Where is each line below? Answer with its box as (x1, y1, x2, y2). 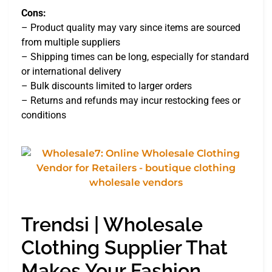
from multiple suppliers (21, 36, 120, 49)
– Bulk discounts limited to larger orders (21, 80, 192, 92)
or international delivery (21, 66, 121, 78)
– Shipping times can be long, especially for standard (21, 51, 249, 63)
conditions (21, 109, 66, 121)
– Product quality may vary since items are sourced (21, 22, 240, 34)
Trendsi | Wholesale (21, 212, 203, 236)
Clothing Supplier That (21, 236, 228, 259)
